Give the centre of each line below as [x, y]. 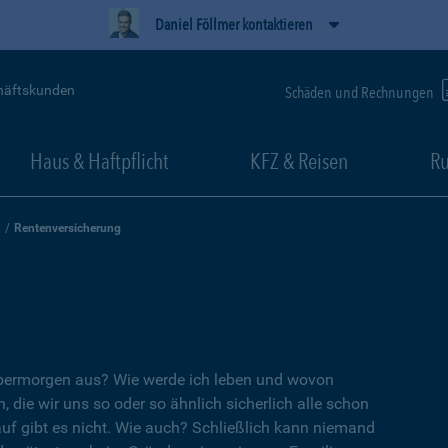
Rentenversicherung [67, 228]
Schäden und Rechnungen [361, 92]
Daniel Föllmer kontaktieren [234, 24]
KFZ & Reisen [299, 161]
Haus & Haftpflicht [99, 161]
